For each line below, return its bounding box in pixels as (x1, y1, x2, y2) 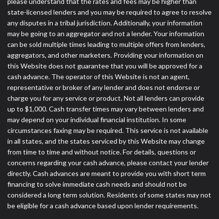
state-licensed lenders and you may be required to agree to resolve (7, 7, 212, 16)
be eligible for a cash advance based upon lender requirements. (7, 201, 198, 210)
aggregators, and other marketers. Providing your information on (7, 50, 203, 59)
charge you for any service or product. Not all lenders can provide (7, 93, 204, 102)
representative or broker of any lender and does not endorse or (7, 83, 200, 91)
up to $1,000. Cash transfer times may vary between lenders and (7, 104, 204, 113)
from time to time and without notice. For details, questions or (7, 147, 196, 156)
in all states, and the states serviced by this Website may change (7, 136, 205, 145)
